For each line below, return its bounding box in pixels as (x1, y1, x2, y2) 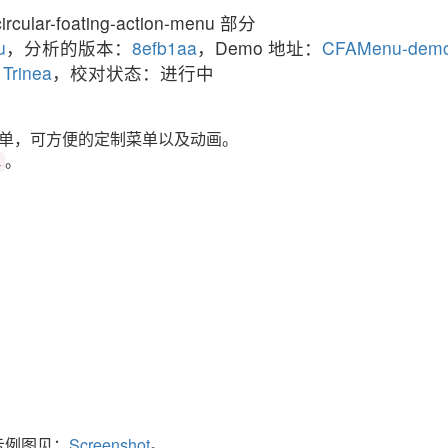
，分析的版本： (6, 34, 132, 60)
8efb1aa (132, 34, 197, 60)
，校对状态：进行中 (52, 59, 214, 85)
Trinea (3, 59, 52, 85)
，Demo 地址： (197, 34, 322, 60)
